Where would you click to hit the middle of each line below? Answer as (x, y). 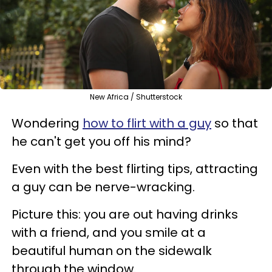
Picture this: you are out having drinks (125, 214)
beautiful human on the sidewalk (112, 250)
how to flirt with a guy (147, 123)
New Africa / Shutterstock (136, 97)
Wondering (47, 123)
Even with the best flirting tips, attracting (135, 168)
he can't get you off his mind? (101, 141)
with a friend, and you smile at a (109, 232)
